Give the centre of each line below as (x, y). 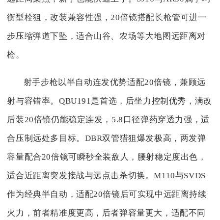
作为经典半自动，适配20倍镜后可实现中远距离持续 (107, 194)
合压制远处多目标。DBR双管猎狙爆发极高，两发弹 (107, 138)
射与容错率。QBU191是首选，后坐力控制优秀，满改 (110, 101)
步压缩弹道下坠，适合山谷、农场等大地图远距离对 (107, 36)
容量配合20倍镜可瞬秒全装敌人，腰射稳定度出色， (107, 157)
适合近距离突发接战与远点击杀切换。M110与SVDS (106, 176)
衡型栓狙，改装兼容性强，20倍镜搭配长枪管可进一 (107, 18)
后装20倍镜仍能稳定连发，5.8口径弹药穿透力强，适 (108, 120)
